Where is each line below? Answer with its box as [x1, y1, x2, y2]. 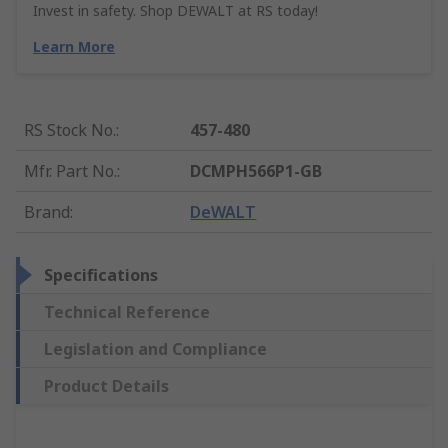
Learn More [33, 37, 115, 57]
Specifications [44, 264, 158, 287]
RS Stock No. [24, 119, 116, 142]
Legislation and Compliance [44, 338, 267, 361]
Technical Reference [44, 301, 210, 324]
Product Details [44, 375, 169, 398]
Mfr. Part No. [24, 160, 117, 183]
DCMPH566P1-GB [190, 160, 323, 183]
